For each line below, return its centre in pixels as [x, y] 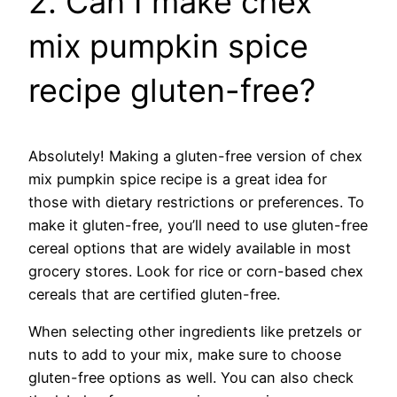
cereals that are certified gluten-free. [154, 294]
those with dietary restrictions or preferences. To [196, 202]
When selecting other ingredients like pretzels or [195, 332]
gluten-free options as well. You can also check [191, 378]
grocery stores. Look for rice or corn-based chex [196, 271]
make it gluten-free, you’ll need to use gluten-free [198, 225]
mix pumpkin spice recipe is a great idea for [178, 179]
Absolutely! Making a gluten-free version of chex [195, 156]
